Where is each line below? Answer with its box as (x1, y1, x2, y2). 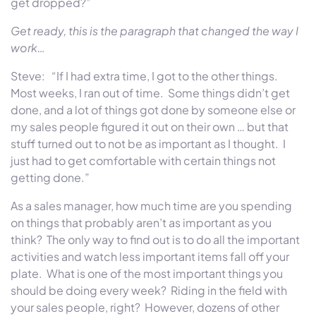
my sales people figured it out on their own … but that (11, 119, 288, 134)
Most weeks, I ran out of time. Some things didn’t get (11, 85, 290, 100)
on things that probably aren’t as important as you (11, 214, 272, 230)
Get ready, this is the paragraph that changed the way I (11, 23, 298, 38)
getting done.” (11, 169, 92, 185)
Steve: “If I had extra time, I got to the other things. (11, 68, 280, 83)
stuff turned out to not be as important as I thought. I (11, 135, 286, 151)
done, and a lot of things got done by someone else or (11, 102, 296, 117)
